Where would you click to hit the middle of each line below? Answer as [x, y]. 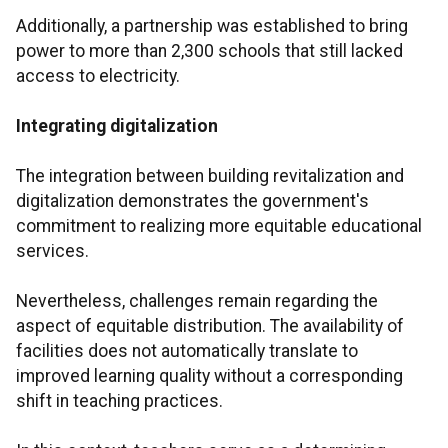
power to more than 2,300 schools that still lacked [209, 51]
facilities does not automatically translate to [187, 351]
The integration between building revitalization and [210, 176]
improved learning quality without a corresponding [209, 376]
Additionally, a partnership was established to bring [212, 26]
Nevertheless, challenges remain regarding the [197, 301]
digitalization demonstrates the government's [192, 201]
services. [52, 251]
